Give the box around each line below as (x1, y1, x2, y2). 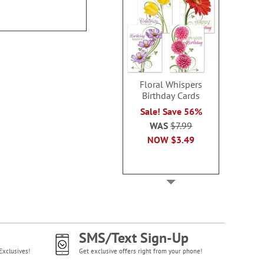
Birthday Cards (142, 89, 200, 101)
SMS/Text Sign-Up (78, 229, 189, 247)
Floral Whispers (140, 78, 203, 90)
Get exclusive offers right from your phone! (78, 247, 202, 255)
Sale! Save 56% (140, 105, 202, 117)
